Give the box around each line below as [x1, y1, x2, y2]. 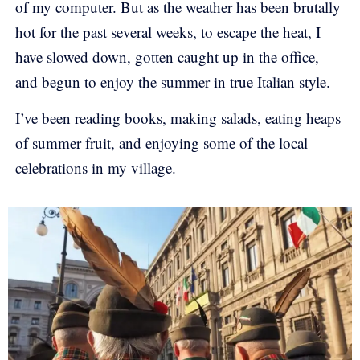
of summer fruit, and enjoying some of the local [15, 133, 308, 153]
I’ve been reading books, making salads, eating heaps [15, 108, 341, 129]
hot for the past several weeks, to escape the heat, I [15, 21, 321, 42]
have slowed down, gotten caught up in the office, [15, 46, 319, 67]
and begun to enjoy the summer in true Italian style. [15, 71, 330, 92]
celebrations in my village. [15, 157, 181, 178]
